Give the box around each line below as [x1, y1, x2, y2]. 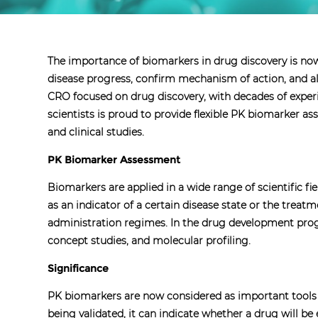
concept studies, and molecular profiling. [48, 234, 251, 247]
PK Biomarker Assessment [48, 153, 181, 166]
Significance [48, 261, 109, 275]
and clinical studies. [48, 125, 145, 138]
